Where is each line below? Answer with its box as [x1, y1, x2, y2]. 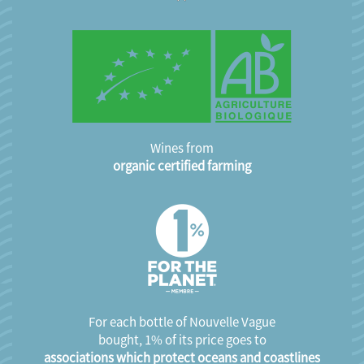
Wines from [150, 139, 214, 156]
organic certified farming [113, 157, 251, 174]
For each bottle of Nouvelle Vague [89, 313, 275, 330]
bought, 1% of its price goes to [97, 331, 266, 348]
